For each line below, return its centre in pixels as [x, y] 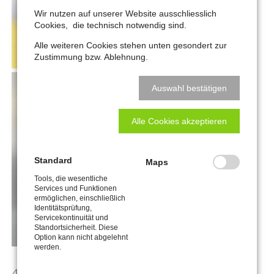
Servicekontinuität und [71, 218]
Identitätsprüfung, [63, 208]
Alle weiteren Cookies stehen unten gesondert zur [131, 46]
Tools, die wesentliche [71, 179]
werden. [48, 247]
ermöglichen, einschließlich [80, 198]
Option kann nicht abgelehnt [81, 237]
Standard [53, 161]
